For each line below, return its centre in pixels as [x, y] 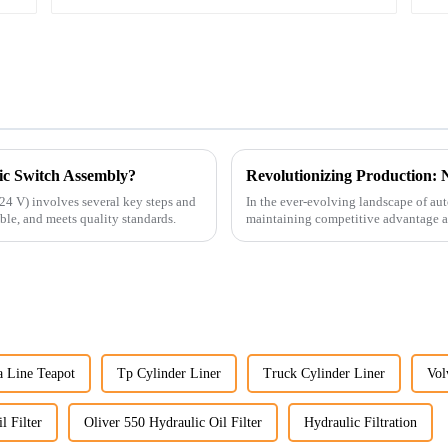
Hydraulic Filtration [360, 423]
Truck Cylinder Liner [324, 374]
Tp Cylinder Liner [169, 374]
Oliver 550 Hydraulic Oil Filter [173, 423]
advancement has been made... [327, 235]
